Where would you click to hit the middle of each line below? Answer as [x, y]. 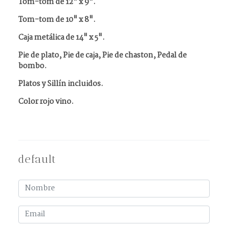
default [37, 159]
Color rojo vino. [46, 102]
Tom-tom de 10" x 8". [57, 20]
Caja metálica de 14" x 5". [62, 38]
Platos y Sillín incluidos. [61, 84]
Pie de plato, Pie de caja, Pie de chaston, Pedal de [103, 55]
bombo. [33, 66]
